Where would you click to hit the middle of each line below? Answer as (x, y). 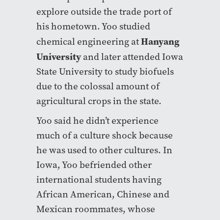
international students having (99, 179)
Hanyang (160, 41)
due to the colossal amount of (98, 86)
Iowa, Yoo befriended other (94, 165)
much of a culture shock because (105, 135)
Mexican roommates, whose (96, 209)
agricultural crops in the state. (99, 101)
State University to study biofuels (105, 71)
